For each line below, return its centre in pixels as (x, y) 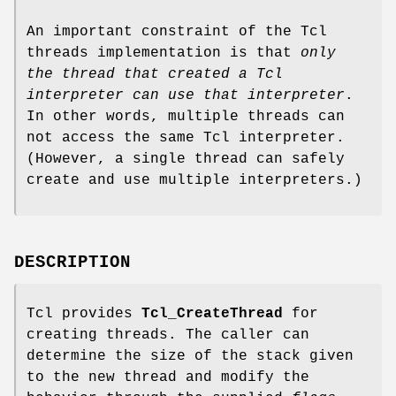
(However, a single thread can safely (186, 160)
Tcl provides (84, 314)
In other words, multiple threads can (186, 117)
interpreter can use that (133, 96)
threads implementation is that (164, 53)
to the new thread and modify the (168, 378)
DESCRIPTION (72, 263)
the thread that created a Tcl (155, 75)
